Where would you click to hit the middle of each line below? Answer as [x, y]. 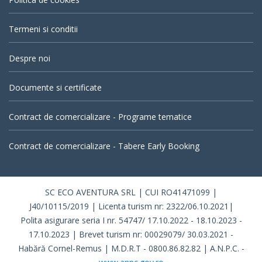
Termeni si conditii [43, 29]
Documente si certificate [55, 88]
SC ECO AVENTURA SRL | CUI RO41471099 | [131, 192]
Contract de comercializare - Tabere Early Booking [104, 146]
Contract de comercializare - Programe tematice [100, 117]
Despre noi [30, 58]
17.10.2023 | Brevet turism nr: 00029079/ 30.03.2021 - [131, 235]
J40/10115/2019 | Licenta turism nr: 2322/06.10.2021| [131, 206]
